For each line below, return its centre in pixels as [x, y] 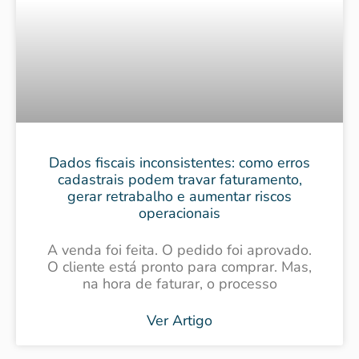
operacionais [179, 213]
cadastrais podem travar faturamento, [179, 179]
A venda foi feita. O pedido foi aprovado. [179, 250]
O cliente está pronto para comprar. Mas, [179, 266]
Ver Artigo [179, 320]
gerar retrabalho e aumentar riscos [179, 196]
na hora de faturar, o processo [179, 283]
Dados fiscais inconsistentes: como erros [179, 162]
